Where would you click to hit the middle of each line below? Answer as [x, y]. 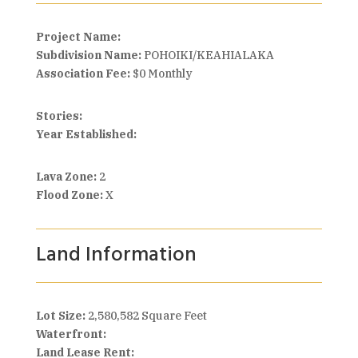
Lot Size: [62, 316]
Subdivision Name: [88, 55]
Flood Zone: [69, 195]
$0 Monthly [162, 74]
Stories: [59, 116]
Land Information [116, 255]
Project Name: [78, 37]
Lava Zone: [66, 177]
